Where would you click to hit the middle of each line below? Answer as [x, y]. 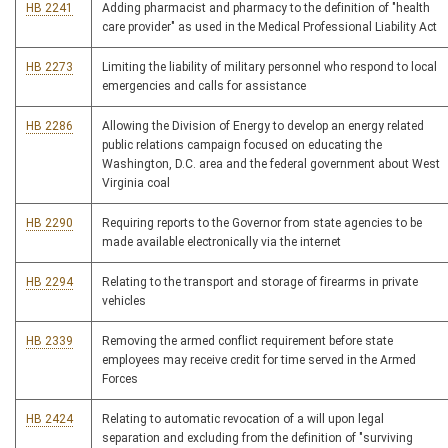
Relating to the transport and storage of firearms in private [260, 282]
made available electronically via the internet [221, 242]
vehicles [124, 301]
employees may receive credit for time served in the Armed [259, 360]
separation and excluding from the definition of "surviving [257, 438]
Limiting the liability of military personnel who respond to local [269, 67]
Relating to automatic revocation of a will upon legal [243, 419]
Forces [120, 379]
